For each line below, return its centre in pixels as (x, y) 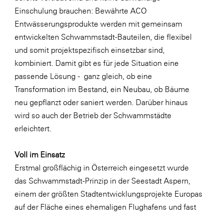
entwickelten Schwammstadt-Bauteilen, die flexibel (103, 37)
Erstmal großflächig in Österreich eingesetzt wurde (102, 168)
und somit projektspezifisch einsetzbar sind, (90, 50)
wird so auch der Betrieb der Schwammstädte (93, 115)
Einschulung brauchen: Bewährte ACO (81, 11)
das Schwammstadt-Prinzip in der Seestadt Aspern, (102, 181)
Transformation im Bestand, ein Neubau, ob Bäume (102, 89)
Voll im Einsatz (40, 155)
